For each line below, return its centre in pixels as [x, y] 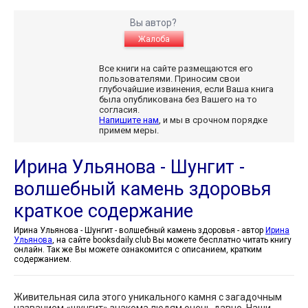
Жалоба [154, 39]
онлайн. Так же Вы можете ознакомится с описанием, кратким [138, 249]
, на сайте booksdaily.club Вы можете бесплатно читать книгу [172, 240]
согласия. [121, 109]
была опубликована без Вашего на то [178, 99]
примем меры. [129, 130]
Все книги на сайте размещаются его [176, 68]
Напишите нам [129, 120]
